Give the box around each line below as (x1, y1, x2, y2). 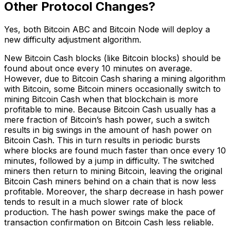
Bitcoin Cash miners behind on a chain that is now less (4, 176, 216, 186)
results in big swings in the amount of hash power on (4, 124, 212, 135)
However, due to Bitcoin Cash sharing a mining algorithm (4, 73, 225, 84)
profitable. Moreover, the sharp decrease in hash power (4, 186, 224, 197)
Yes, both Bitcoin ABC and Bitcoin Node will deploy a (4, 24, 210, 34)
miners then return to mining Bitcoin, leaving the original (4, 165, 222, 176)
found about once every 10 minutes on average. (4, 63, 192, 73)
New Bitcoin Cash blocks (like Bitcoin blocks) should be (4, 52, 221, 63)
